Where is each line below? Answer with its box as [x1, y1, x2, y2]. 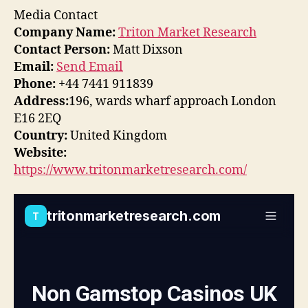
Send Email [56, 58, 123, 75]
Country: [14, 127, 67, 144]
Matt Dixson [110, 41, 183, 58]
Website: [14, 144, 67, 161]
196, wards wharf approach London [69, 93, 276, 109]
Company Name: [14, 24, 115, 41]
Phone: [14, 76, 56, 92]
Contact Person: [14, 41, 110, 58]
